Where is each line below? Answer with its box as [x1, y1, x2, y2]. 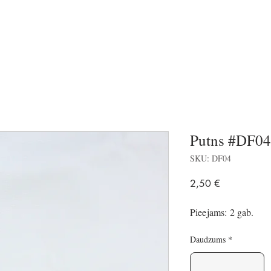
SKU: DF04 [190, 152, 231, 164]
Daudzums [190, 233, 226, 245]
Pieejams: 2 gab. [190, 206, 254, 218]
